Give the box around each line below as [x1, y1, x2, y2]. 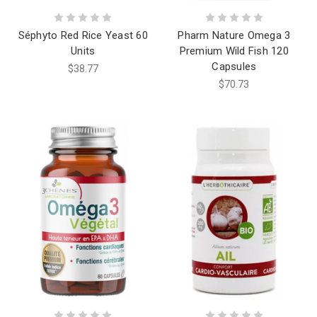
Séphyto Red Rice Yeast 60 [18, 28, 148, 42]
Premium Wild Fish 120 [179, 44, 289, 57]
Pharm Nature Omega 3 [178, 28, 291, 42]
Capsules [212, 59, 257, 73]
